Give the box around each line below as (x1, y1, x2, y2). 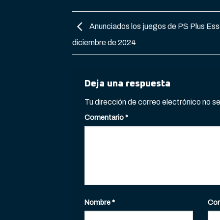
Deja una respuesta (84, 79, 173, 88)
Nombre (84, 198, 112, 206)
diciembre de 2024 (72, 38, 136, 47)
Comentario (84, 113, 125, 122)
